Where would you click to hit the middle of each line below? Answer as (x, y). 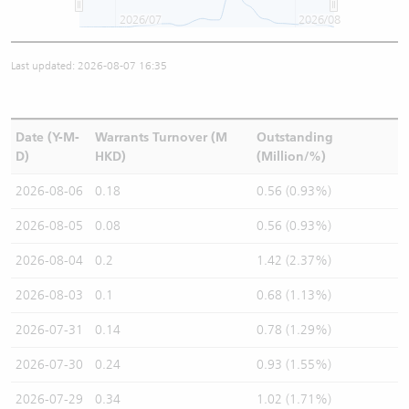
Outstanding (294, 137)
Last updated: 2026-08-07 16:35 (89, 66)
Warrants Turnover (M (161, 137)
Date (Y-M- (47, 137)
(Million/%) (291, 157)
